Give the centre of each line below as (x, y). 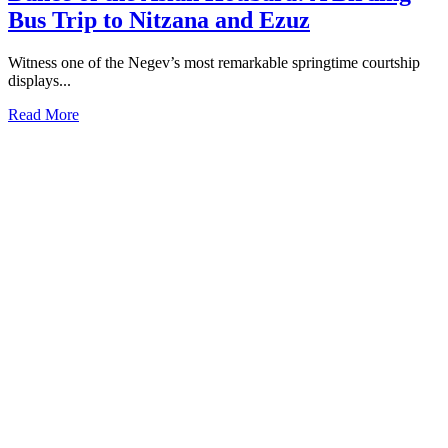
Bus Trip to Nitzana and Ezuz (159, 20)
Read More (43, 115)
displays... (39, 81)
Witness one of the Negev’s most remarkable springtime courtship (214, 63)
